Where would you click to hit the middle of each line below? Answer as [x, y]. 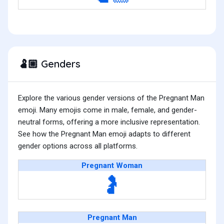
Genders [59, 64]
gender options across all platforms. [78, 146]
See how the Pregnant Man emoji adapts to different [104, 134]
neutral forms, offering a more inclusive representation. [109, 122]
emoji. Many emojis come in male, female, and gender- [107, 110]
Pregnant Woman [112, 166]
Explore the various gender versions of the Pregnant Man [111, 98]
